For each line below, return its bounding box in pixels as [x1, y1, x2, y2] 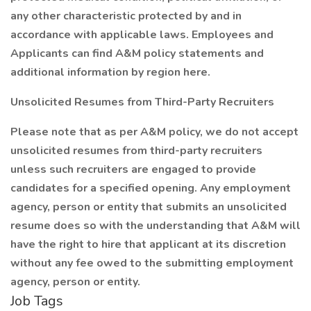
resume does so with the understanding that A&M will [10, 218, 301, 233]
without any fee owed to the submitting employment [10, 255, 294, 271]
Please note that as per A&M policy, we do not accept [10, 124, 299, 140]
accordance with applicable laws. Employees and [10, 27, 274, 42]
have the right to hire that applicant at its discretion [10, 237, 286, 252]
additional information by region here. [10, 65, 210, 80]
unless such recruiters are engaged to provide [10, 162, 256, 177]
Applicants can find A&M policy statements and [10, 46, 264, 61]
